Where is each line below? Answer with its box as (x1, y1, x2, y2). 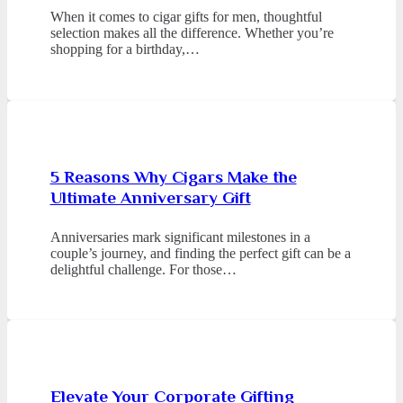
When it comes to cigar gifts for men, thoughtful (49, 9, 322, 25)
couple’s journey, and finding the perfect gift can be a (49, 245, 351, 261)
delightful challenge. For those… (49, 261, 237, 277)
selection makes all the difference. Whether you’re (49, 25, 334, 41)
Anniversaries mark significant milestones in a (49, 228, 310, 245)
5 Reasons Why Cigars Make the (49, 166, 297, 186)
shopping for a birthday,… (49, 41, 200, 58)
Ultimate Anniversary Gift (49, 187, 251, 207)
